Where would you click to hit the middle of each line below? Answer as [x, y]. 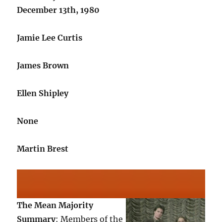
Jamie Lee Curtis [50, 38]
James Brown [43, 65]
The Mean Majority [55, 205]
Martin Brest [43, 149]
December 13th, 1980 [58, 10]
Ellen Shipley [43, 93]
